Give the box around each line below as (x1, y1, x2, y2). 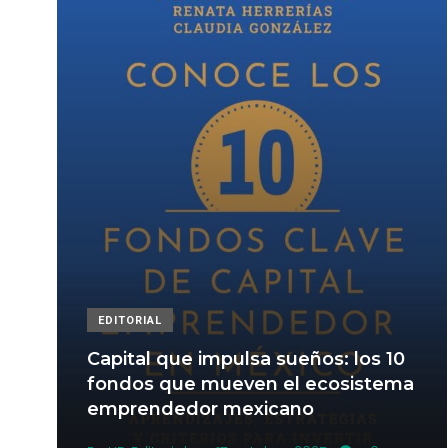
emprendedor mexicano (87, 398, 314, 421)
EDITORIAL (98, 314, 162, 328)
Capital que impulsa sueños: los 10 (87, 348, 405, 371)
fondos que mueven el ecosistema (87, 373, 414, 396)
